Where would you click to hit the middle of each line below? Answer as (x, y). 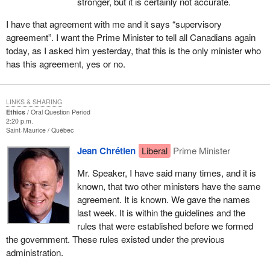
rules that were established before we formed (165, 225)
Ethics (15, 112)
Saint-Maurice (27, 130)
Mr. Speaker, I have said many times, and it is (166, 172)
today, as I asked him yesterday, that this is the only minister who (133, 51)
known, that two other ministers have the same (168, 186)
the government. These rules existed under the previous (115, 239)
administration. (34, 252)
